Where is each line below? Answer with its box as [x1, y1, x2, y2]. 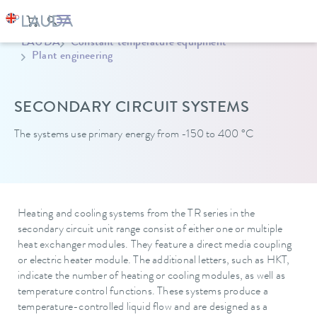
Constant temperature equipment [71, 38, 226, 49]
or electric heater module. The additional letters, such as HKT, [18, 255, 290, 267]
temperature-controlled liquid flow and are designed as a [18, 302, 268, 313]
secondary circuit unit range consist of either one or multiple [18, 224, 283, 236]
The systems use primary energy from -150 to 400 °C [14, 129, 253, 141]
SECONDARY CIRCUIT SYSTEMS [14, 101, 249, 117]
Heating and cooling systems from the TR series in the [18, 209, 255, 220]
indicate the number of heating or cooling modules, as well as [18, 271, 286, 282]
